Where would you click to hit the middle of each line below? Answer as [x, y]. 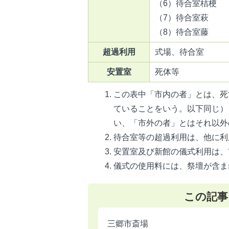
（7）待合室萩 [182, 17]
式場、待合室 [179, 52]
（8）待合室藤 [182, 32]
